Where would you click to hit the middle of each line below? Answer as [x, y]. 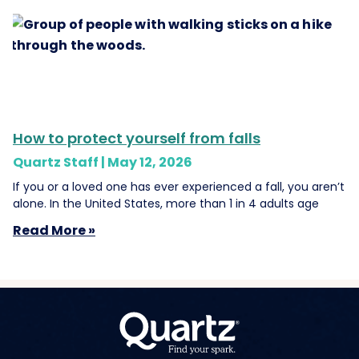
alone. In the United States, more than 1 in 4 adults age [166, 203]
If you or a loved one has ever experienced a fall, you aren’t [179, 186]
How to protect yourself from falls [137, 138]
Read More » [54, 230]
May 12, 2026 [150, 162]
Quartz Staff [57, 162]
